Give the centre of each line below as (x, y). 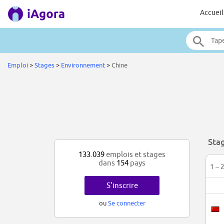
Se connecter (126, 203)
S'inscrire (122, 185)
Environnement (83, 65)
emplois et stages (135, 154)
